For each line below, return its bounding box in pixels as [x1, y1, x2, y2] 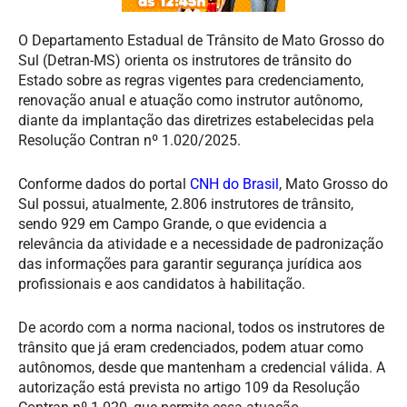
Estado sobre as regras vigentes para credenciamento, [18, 71, 363, 89]
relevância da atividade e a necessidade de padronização [18, 234, 383, 253]
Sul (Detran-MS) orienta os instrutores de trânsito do [18, 51, 352, 69]
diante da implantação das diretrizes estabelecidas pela [18, 111, 374, 129]
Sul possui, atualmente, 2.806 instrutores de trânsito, [18, 194, 353, 213]
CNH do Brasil [190, 174, 279, 193]
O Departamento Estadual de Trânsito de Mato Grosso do [18, 31, 384, 49]
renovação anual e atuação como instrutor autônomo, [18, 91, 362, 109]
